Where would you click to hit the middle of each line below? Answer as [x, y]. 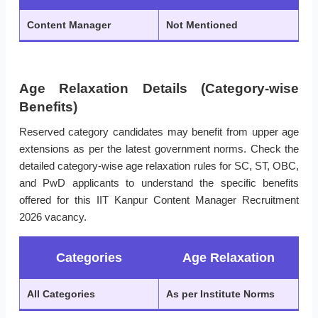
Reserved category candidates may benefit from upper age [159, 132]
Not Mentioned [202, 25]
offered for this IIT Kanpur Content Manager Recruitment [159, 200]
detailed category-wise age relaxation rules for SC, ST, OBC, [159, 166]
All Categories [61, 294]
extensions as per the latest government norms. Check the [159, 149]
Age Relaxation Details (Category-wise [159, 89]
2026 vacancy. [53, 217]
